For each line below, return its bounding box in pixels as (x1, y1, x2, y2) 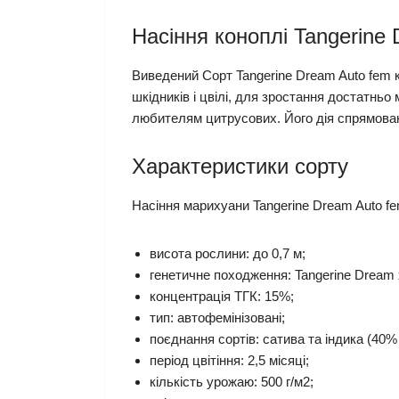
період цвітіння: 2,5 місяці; (150, 353, 309, 369)
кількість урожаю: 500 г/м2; (150, 374, 313, 390)
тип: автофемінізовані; (150, 310, 285, 326)
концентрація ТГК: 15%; (150, 289, 294, 305)
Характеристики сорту (132, 154, 348, 179)
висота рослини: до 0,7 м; (150, 246, 305, 262)
